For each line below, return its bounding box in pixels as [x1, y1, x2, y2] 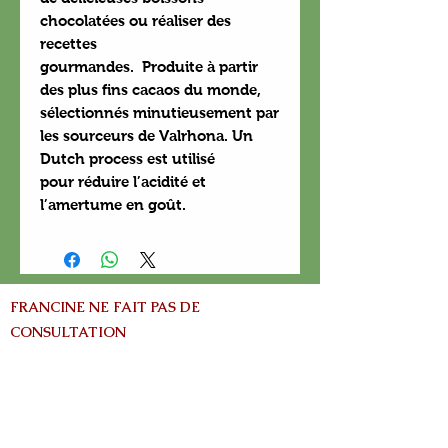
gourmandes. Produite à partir [40, 57, 258, 75]
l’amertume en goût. [40, 195, 186, 213]
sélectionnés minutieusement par [40, 103, 279, 121]
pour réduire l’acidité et [40, 172, 206, 190]
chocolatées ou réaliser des [40, 11, 231, 29]
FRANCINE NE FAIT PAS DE [10, 297, 200, 316]
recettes [40, 34, 97, 52]
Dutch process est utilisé [40, 149, 215, 167]
